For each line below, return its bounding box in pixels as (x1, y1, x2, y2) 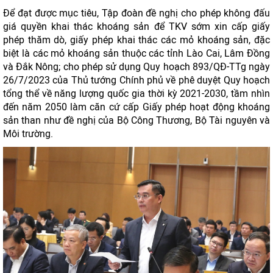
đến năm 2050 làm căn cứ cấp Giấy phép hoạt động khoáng (3, 101, 270, 113)
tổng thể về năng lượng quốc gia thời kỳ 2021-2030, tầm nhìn (3, 88, 270, 99)
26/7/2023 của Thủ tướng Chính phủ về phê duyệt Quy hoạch (3, 74, 270, 86)
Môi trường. (3, 128, 53, 140)
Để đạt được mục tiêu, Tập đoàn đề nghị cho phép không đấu (3, 7, 270, 19)
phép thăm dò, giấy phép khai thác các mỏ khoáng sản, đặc (3, 34, 270, 46)
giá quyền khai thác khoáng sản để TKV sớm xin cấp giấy (3, 21, 270, 32)
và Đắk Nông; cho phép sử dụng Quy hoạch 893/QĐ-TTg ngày (3, 61, 270, 73)
